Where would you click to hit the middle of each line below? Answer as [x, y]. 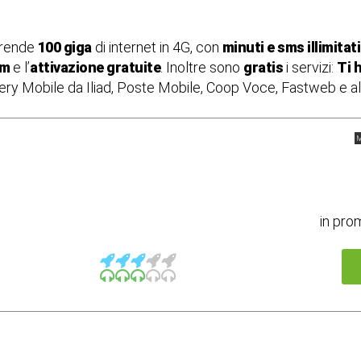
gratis [263, 67]
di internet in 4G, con [157, 47]
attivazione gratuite [95, 67]
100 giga [64, 47]
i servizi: [310, 67]
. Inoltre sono [202, 67]
